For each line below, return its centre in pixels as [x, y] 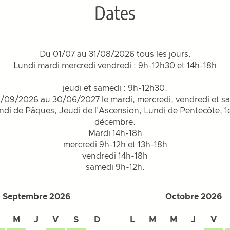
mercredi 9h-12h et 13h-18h [115, 145]
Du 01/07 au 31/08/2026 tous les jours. [115, 55]
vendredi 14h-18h [115, 156]
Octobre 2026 [193, 197]
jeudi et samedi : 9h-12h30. [115, 89]
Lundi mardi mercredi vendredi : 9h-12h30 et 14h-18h [115, 66]
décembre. [115, 122]
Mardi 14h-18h [115, 134]
